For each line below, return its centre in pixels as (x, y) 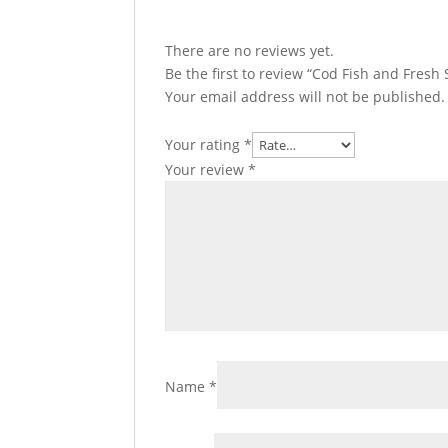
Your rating (205, 144)
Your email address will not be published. (305, 96)
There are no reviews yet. (250, 50)
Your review (207, 169)
